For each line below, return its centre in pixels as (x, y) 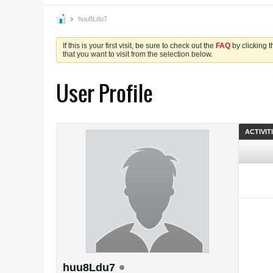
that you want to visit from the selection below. (138, 54)
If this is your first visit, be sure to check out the (139, 46)
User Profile (104, 94)
